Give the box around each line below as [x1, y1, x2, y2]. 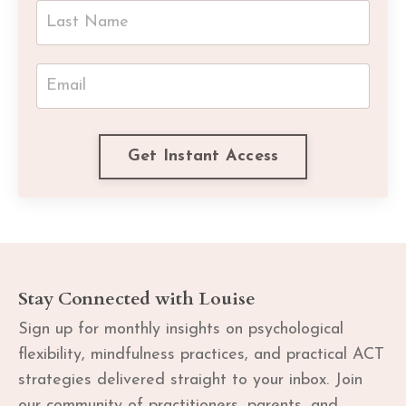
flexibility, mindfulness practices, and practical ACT [18, 345, 384, 363]
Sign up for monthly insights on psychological [18, 320, 343, 338]
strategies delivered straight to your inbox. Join [18, 371, 362, 389]
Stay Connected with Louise [18, 285, 256, 311]
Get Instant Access [127, 148, 279, 166]
